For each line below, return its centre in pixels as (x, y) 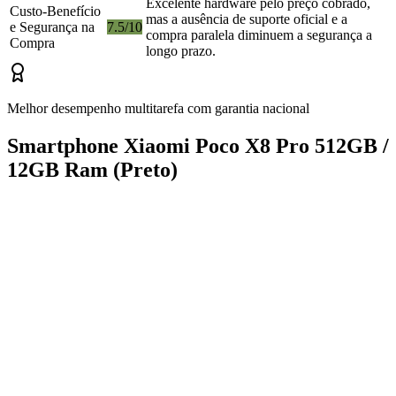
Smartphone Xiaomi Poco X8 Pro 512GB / (198, 146)
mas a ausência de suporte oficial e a (247, 19)
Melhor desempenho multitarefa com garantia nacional (158, 109)
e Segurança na (52, 27)
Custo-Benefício (55, 11)
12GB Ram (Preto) (92, 170)
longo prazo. (181, 51)
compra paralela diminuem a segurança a (259, 35)
